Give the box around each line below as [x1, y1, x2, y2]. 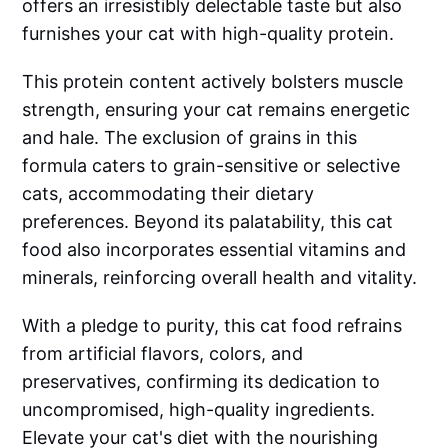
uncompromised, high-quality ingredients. [22, 399, 376, 421]
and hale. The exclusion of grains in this [22, 127, 358, 149]
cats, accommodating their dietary [22, 183, 315, 205]
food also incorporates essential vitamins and [22, 239, 407, 261]
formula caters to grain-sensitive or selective [22, 155, 401, 177]
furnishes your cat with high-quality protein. [22, 23, 395, 45]
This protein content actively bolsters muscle [22, 71, 404, 93]
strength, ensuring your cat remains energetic [22, 99, 411, 121]
